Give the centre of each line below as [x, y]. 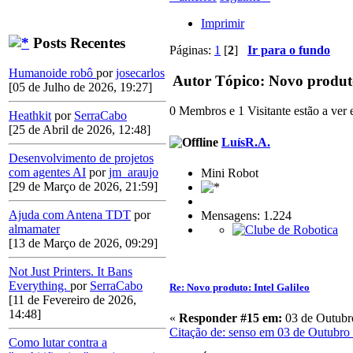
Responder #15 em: [230, 318]
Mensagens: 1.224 [246, 215]
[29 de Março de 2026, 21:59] [83, 187]
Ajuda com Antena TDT [70, 215]
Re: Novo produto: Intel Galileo [240, 288]
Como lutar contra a [58, 343]
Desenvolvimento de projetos [81, 158]
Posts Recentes [77, 43]
